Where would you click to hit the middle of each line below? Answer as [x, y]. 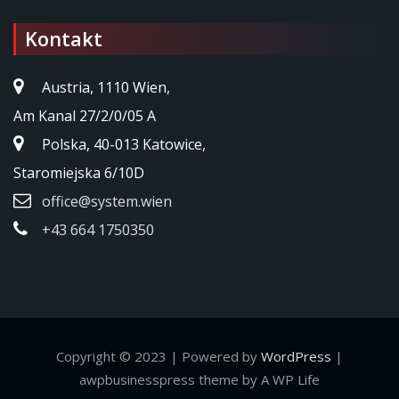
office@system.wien [107, 202]
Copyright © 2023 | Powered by [159, 357]
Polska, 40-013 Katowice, [124, 145]
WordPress [296, 357]
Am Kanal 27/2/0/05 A [85, 116]
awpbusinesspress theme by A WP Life [199, 380]
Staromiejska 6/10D [79, 173]
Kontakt [64, 39]
